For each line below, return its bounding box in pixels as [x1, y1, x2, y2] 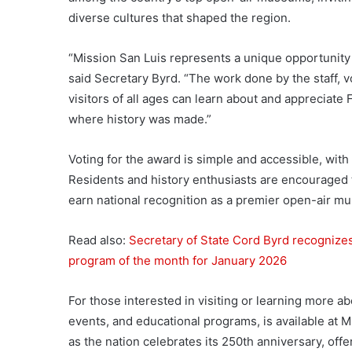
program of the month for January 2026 [68, 253, 287, 268]
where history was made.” [68, 112, 211, 126]
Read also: [68, 233, 129, 247]
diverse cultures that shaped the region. [68, 10, 291, 25]
